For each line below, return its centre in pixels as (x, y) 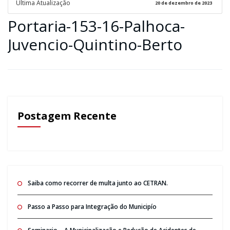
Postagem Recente (67, 116)
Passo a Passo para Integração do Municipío (92, 206)
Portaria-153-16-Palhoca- (96, 26)
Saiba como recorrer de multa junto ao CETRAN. (98, 183)
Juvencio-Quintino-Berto (95, 44)
